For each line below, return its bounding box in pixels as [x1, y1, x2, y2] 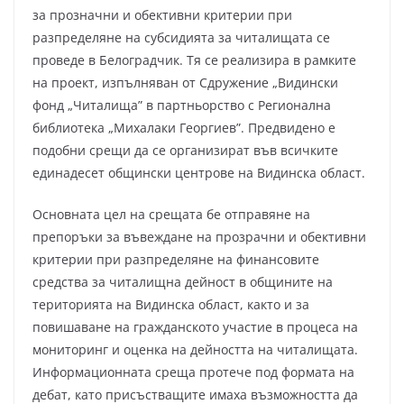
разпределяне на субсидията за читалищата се [32, 29, 330, 47]
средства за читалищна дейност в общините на [32, 273, 333, 291]
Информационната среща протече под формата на [32, 363, 354, 381]
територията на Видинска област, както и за [32, 296, 309, 314]
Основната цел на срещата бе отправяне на [32, 206, 310, 224]
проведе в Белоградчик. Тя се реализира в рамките [32, 51, 356, 69]
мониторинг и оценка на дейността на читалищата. [32, 341, 358, 359]
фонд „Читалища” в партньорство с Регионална [32, 96, 331, 115]
